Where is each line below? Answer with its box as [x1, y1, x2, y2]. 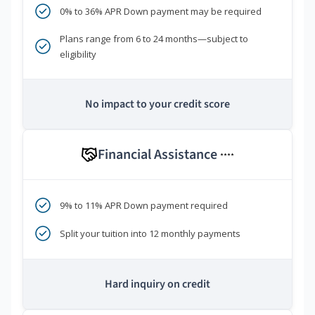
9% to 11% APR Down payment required [60, 199, 228, 212]
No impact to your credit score [85, 96, 230, 112]
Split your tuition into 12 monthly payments [60, 227, 240, 240]
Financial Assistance [98, 145, 220, 165]
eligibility [60, 48, 96, 61]
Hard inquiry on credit [105, 276, 210, 292]
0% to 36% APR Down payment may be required [60, 5, 262, 18]
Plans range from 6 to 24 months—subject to [60, 32, 248, 46]
